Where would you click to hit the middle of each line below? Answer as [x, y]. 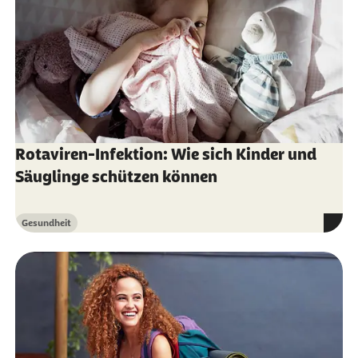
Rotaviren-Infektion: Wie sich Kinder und [165, 154]
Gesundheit [46, 223]
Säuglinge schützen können [116, 176]
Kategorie [42, 229]
